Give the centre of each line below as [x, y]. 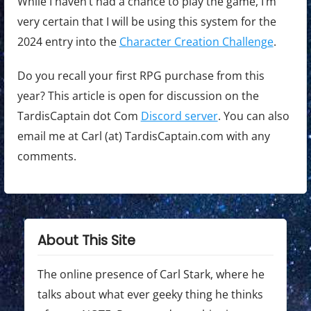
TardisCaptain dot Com [79, 116]
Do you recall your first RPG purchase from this [141, 76]
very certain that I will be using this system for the [146, 22]
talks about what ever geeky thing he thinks [150, 295]
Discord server [179, 116]
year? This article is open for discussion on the [138, 96]
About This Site [86, 241]
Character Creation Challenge [196, 42]
